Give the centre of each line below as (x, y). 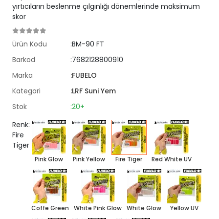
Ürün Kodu (30, 44)
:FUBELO (84, 75)
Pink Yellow (89, 159)
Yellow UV (184, 208)
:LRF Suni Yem (93, 91)
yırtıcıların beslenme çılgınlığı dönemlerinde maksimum (106, 6)
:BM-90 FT (88, 44)
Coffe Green (50, 208)
